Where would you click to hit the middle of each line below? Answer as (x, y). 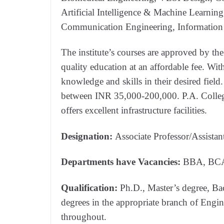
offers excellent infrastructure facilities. (134, 110)
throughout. (84, 216)
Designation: (88, 136)
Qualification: (89, 187)
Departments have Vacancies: (122, 162)
